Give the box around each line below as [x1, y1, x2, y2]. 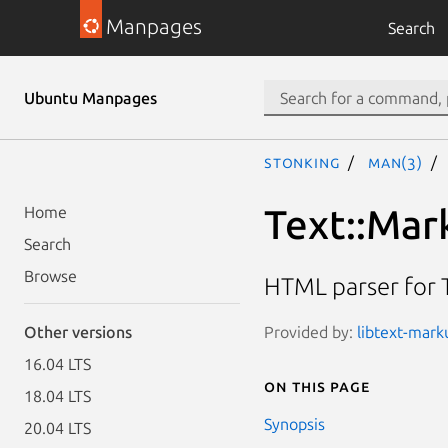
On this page [264, 376, 370, 395]
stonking [264, 153, 341, 171]
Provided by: [264, 322, 357, 341]
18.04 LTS [24, 387, 91, 405]
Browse [24, 267, 77, 285]
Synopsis [264, 414, 325, 433]
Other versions [24, 323, 132, 341]
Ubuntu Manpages [24, 89, 157, 107]
